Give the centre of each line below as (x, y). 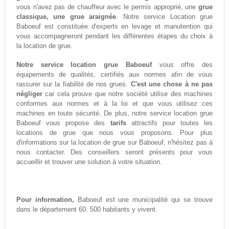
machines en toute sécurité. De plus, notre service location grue (114, 113)
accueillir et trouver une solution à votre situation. (89, 162)
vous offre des (182, 65)
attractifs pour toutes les (169, 123)
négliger (29, 94)
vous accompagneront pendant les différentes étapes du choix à (114, 36)
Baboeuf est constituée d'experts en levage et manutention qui (114, 27)
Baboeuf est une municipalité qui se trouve (143, 200)
